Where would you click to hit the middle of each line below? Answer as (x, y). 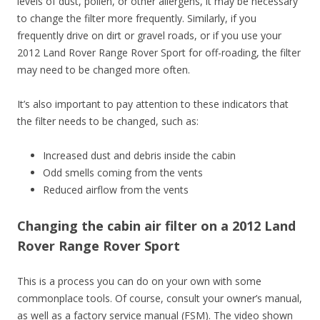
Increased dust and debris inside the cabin (139, 155)
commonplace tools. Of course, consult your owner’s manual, (160, 298)
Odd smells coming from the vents (123, 172)
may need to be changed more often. (104, 69)
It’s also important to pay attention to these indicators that (153, 104)
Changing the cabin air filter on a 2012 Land (156, 225)
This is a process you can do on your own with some (139, 281)
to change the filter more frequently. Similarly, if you (137, 18)
